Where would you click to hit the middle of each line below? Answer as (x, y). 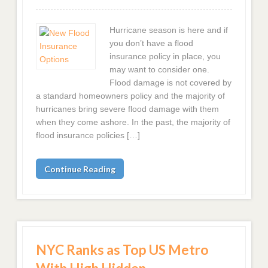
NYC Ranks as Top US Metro (123, 250)
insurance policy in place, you (165, 56)
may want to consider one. (159, 69)
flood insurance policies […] (88, 135)
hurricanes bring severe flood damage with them (128, 109)
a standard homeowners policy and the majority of (131, 95)
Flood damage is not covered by (170, 82)
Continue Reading (80, 169)
